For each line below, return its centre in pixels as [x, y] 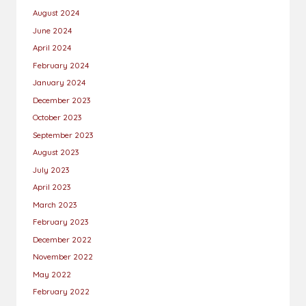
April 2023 [52, 187]
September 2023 [63, 135]
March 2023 [55, 204]
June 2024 [53, 30]
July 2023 [51, 169]
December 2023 [62, 100]
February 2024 [61, 65]
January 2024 [59, 83]
